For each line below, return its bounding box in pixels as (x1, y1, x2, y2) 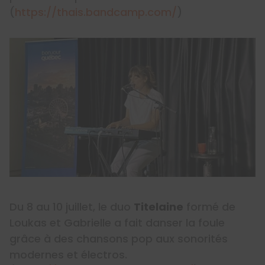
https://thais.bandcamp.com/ (15, 5, 177, 20)
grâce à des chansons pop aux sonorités (9, 231, 228, 246)
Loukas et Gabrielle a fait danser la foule (9, 215, 225, 230)
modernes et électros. (9, 247, 127, 262)
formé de (183, 199, 235, 214)
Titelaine (134, 199, 183, 214)
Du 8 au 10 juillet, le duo (9, 199, 134, 214)
